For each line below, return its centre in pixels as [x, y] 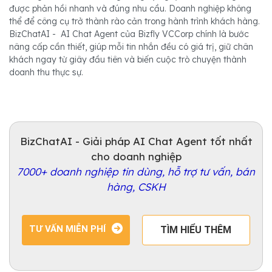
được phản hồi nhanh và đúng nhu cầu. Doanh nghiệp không [130, 9]
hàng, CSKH [136, 187]
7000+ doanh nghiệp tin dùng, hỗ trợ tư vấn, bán [136, 172]
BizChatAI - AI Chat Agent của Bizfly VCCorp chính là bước [129, 34]
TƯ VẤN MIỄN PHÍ [67, 229]
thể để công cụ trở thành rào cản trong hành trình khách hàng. [134, 22]
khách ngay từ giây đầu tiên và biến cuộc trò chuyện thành [128, 60]
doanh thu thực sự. [46, 73]
